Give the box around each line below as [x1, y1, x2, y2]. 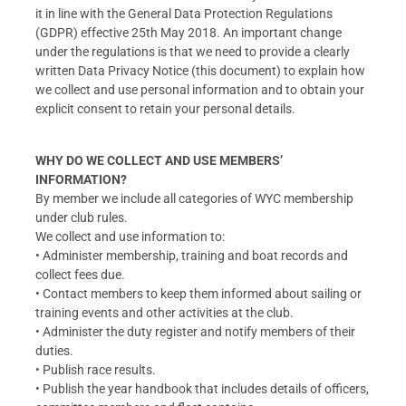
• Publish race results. [35, 362, 156, 377]
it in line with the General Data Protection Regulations [35, 6, 333, 22]
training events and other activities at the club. [35, 304, 294, 320]
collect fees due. [35, 266, 125, 282]
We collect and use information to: [35, 228, 225, 244]
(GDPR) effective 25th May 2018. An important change [35, 25, 342, 41]
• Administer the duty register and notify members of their [35, 324, 355, 339]
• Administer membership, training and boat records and [35, 247, 348, 263]
